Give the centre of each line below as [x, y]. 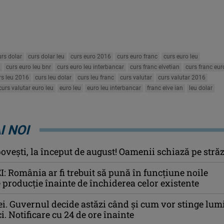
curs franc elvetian [155, 67]
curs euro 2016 [91, 56]
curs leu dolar [53, 77]
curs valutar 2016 [182, 77]
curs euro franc [137, 56]
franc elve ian [165, 88]
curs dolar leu [46, 56]
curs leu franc [96, 77]
